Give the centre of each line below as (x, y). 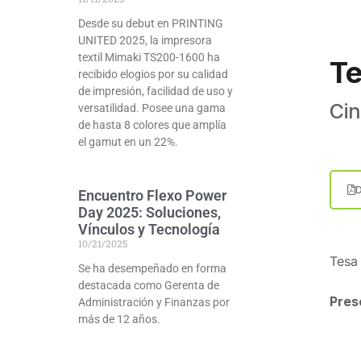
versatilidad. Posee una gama (152, 108)
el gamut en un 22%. (128, 142)
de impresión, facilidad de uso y (156, 91)
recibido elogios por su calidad (153, 75)
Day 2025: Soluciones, (149, 213)
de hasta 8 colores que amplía (152, 125)
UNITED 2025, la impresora (145, 41)
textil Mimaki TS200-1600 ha (149, 58)
